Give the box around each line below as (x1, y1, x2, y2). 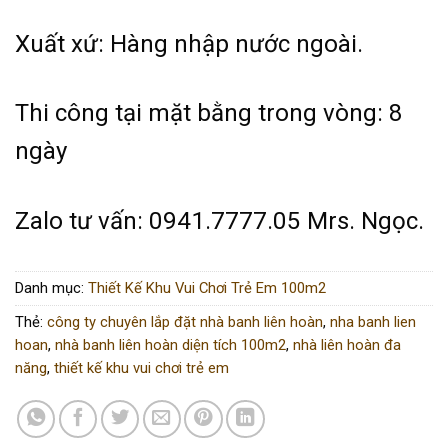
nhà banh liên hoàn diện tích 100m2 (55, 336, 286, 355)
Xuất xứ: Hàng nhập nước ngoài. (15, 30, 363, 59)
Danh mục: (15, 279, 88, 298)
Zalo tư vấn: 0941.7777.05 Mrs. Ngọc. (15, 206, 424, 235)
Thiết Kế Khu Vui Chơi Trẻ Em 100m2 (88, 279, 326, 298)
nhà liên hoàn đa (293, 336, 401, 355)
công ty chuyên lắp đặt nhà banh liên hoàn (47, 313, 323, 332)
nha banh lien (330, 313, 416, 332)
